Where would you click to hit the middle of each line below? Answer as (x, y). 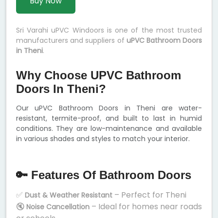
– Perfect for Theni (149, 195)
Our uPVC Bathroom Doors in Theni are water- (109, 108)
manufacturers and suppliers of (71, 41)
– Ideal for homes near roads (146, 207)
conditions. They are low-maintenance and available (109, 129)
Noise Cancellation (58, 207)
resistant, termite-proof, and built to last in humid (109, 118)
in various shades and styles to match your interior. (103, 139)
